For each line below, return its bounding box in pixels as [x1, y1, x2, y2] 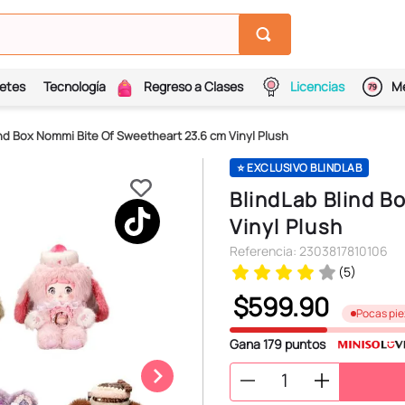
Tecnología [42, 78, 106, 96]
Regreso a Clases [143, 78, 243, 96]
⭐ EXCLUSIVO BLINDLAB [237, 160, 362, 176]
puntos [282, 334, 325, 353]
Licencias [289, 78, 344, 96]
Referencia [230, 242, 293, 260]
